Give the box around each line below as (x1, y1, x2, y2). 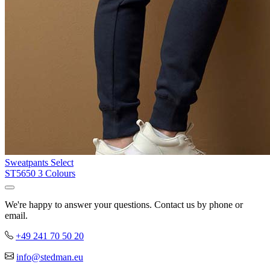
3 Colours (38, 168, 75, 179)
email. (5, 210, 28, 221)
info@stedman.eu (16, 252, 83, 263)
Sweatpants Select (5, 157, 74, 168)
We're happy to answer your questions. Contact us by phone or (5, 199, 243, 210)
